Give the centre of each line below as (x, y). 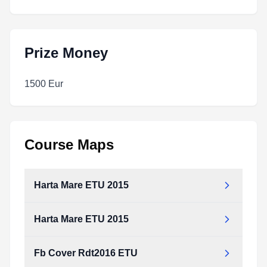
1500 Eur (44, 84)
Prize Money (66, 53)
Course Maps (69, 145)
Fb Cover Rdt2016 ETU (86, 253)
